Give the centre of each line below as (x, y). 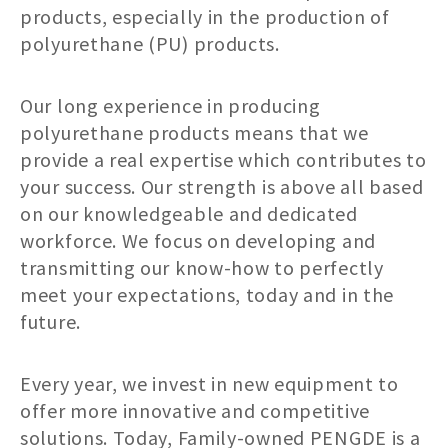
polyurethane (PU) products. (150, 43)
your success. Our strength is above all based (222, 186)
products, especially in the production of (205, 16)
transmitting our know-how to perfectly (202, 267)
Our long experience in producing (170, 105)
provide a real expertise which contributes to (223, 159)
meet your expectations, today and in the (207, 294)
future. (50, 321)
